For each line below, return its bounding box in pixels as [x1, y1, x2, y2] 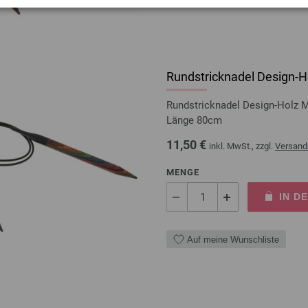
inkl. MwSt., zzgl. [209, 141, 275, 152]
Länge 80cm [166, 114, 222, 127]
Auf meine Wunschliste [187, 234, 279, 245]
